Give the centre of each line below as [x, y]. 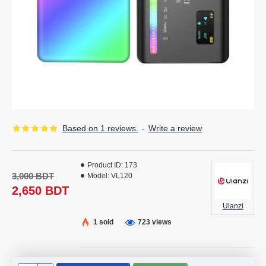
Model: [98, 176]
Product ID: [105, 165]
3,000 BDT [33, 176]
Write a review [175, 128]
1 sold [103, 222]
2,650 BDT [40, 191]
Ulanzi [233, 206]
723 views [155, 222]
